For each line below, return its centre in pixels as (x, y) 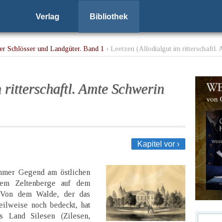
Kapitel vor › (158, 144)
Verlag (47, 17)
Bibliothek (109, 17)
